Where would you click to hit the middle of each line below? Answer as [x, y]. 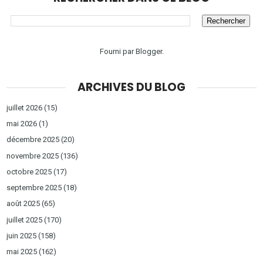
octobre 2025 [29, 171]
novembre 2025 [33, 156]
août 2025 [23, 204]
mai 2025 [22, 252]
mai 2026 [22, 124]
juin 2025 [22, 235]
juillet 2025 [25, 220]
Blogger [149, 51]
